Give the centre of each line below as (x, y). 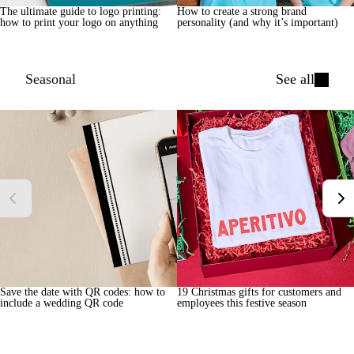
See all (295, 79)
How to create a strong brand (242, 11)
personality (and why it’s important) (258, 23)
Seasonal (51, 79)
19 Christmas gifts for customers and (259, 292)
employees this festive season (242, 303)
